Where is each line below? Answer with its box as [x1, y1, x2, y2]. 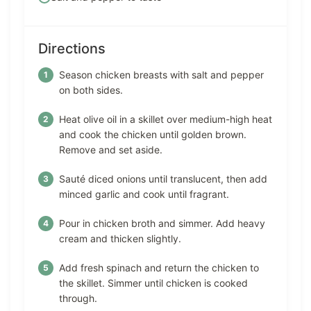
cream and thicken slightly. [59, 233, 181, 245]
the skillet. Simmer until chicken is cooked [59, 277, 248, 289]
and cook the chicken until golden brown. [59, 128, 246, 141]
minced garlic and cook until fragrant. [59, 188, 229, 201]
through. [59, 292, 97, 305]
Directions [38, 40, 106, 58]
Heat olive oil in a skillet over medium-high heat [59, 113, 272, 126]
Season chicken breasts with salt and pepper [59, 69, 264, 81]
